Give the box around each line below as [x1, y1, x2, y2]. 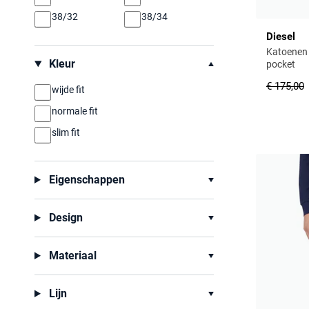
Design [46, 211, 83, 224]
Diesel [266, 30, 295, 43]
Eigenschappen [46, 173, 125, 186]
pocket [266, 58, 295, 70]
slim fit [52, 127, 80, 138]
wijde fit [52, 84, 85, 95]
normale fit [52, 106, 98, 117]
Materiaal [46, 249, 97, 262]
